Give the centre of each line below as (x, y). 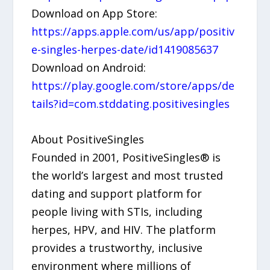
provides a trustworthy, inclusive (117, 247)
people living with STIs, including (117, 211)
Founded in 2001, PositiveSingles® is (126, 157)
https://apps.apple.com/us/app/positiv (133, 31)
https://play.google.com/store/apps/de (133, 85)
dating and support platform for (117, 193)
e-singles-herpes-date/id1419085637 (125, 49)
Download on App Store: (95, 13)
